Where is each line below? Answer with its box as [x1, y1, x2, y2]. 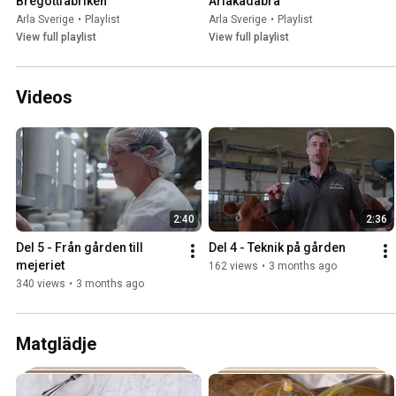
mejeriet [16, 258, 65, 273]
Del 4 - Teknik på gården [209, 240, 346, 255]
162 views [209, 260, 258, 273]
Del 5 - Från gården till [16, 240, 143, 255]
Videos [16, 87, 72, 109]
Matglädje [16, 333, 96, 355]
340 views [16, 278, 65, 291]
